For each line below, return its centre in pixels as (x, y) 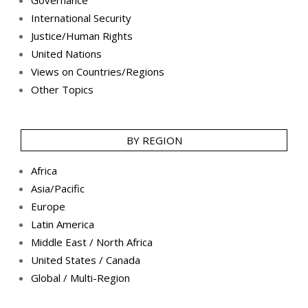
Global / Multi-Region (80, 278)
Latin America (63, 224)
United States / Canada (86, 260)
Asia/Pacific (58, 189)
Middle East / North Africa (92, 242)
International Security (81, 18)
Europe (48, 207)
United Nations (66, 54)
